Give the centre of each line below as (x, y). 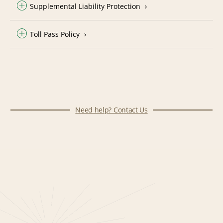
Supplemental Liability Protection (85, 6)
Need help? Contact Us (111, 110)
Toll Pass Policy (55, 34)
